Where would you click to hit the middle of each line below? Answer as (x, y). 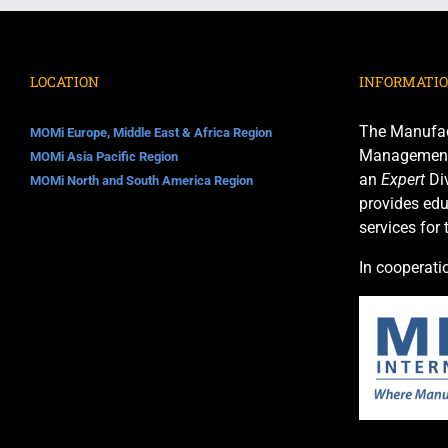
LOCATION (64, 82)
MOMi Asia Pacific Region (104, 157)
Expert (402, 180)
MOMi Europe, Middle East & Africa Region (151, 133)
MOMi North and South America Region (141, 181)
